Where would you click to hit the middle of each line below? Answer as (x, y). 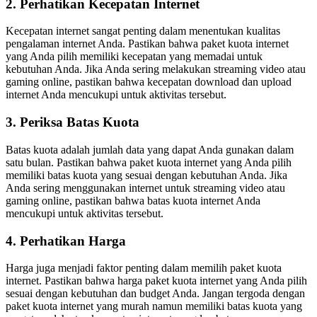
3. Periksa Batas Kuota (73, 122)
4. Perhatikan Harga (66, 241)
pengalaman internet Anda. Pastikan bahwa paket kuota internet (147, 44)
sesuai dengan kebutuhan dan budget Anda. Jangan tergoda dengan (155, 294)
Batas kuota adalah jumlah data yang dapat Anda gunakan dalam (150, 149)
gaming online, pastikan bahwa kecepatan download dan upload (149, 82)
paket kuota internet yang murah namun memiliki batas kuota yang (154, 306)
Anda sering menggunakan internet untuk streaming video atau (145, 188)
